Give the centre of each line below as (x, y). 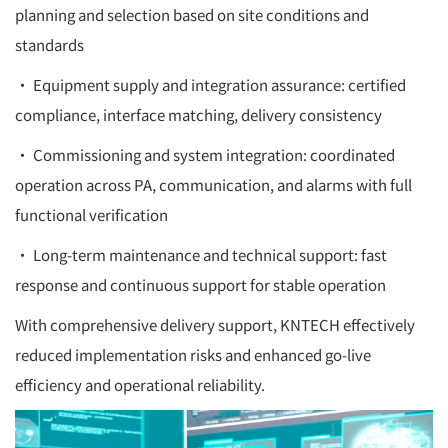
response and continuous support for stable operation (200, 284)
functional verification (91, 214)
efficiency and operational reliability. (140, 384)
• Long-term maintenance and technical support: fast (201, 254)
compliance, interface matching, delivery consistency (198, 114)
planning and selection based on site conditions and (192, 14)
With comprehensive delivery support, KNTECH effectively (215, 324)
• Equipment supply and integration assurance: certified (210, 84)
